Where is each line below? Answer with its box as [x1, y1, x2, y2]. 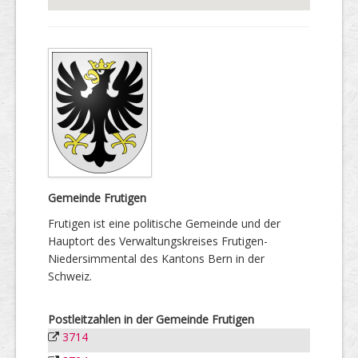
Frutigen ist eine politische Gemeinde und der [48, 215, 280, 231]
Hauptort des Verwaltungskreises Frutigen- [48, 233, 268, 249]
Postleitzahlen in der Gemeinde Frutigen [48, 311, 254, 327]
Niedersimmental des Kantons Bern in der [48, 250, 265, 266]
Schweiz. [48, 268, 92, 284]
